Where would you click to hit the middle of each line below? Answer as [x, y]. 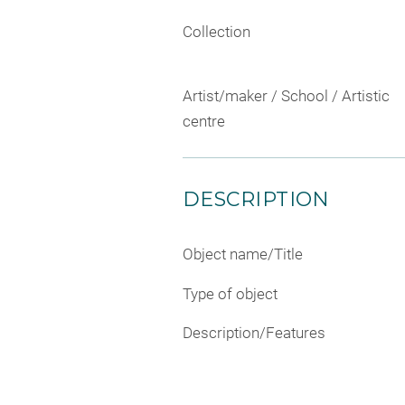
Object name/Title [243, 254]
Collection [217, 31]
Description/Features [254, 333]
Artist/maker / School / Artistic [286, 96]
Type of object [230, 293]
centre [204, 122]
